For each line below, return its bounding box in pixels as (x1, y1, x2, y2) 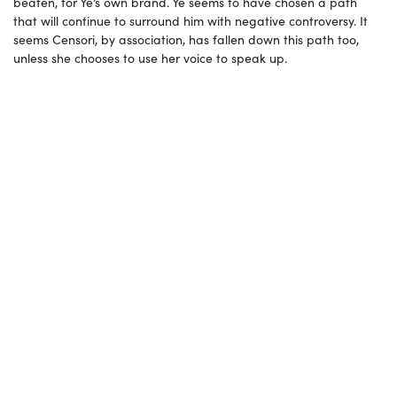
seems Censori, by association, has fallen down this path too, (13, 30, 359, 49)
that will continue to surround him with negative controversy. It (13, 12, 368, 30)
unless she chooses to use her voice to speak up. (13, 49, 291, 67)
